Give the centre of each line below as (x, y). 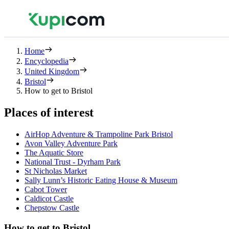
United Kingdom (52, 71)
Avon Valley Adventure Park (71, 143)
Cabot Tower (46, 189)
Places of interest (49, 112)
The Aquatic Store (54, 152)
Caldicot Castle (49, 198)
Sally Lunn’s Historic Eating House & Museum (101, 180)
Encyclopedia (47, 61)
